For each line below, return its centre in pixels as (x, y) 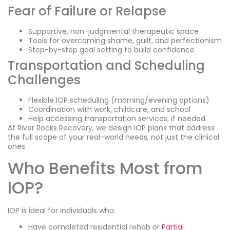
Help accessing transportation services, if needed (117, 119)
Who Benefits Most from (105, 168)
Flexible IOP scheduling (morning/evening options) (119, 100)
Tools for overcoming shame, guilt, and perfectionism (125, 41)
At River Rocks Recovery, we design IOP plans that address (111, 128)
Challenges (44, 80)
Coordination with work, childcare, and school (109, 110)
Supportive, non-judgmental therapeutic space (113, 32)
